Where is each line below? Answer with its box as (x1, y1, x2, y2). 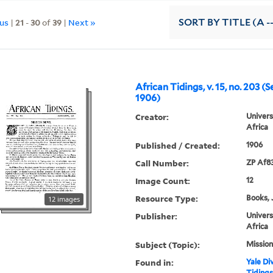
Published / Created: (135, 140, 221, 152)
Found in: (135, 257, 174, 269)
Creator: (135, 111, 169, 123)
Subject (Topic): (135, 239, 200, 251)
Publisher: (135, 210, 178, 222)
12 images (48, 194, 80, 204)
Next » (68, 16, 96, 28)
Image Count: (135, 175, 191, 187)
